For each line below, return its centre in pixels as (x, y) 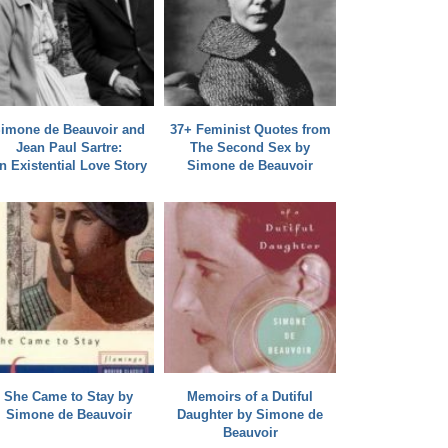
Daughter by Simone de (250, 415)
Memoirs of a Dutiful (250, 397)
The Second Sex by (250, 147)
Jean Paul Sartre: (68, 147)
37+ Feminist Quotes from (250, 129)
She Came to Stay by (68, 397)
